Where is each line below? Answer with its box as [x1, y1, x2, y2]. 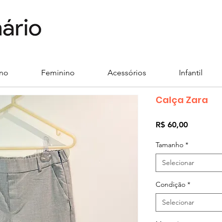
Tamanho [156, 140, 183, 149]
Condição [156, 179, 185, 189]
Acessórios [108, 67, 146, 77]
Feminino [41, 67, 75, 77]
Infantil [179, 67, 203, 77]
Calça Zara [156, 93, 208, 106]
